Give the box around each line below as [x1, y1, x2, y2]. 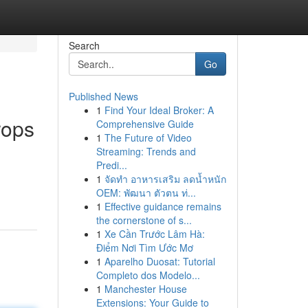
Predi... [96, 158, 127, 172]
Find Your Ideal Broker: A [104, 103, 214, 117]
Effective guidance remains [104, 199, 221, 213]
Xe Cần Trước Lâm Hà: [104, 227, 205, 241]
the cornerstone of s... [96, 213, 192, 227]
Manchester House [104, 282, 187, 296]
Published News [68, 89, 138, 103]
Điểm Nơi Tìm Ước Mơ [96, 241, 193, 254]
